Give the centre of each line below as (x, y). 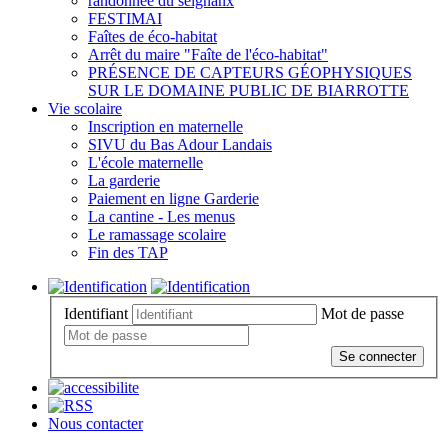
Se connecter (377, 356)
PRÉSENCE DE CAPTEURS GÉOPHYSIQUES (250, 72)
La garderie (124, 180)
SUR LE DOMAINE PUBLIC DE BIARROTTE (248, 90)
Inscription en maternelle (165, 126)
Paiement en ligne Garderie (173, 198)
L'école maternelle (145, 162)
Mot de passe (362, 313)
